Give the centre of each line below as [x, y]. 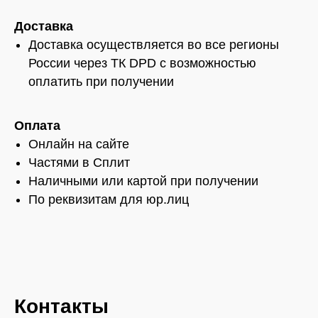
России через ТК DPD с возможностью [142, 64]
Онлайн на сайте [79, 144]
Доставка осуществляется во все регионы [154, 45]
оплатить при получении [101, 82]
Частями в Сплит [79, 163]
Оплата [37, 126]
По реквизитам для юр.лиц [109, 200]
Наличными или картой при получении [143, 181]
